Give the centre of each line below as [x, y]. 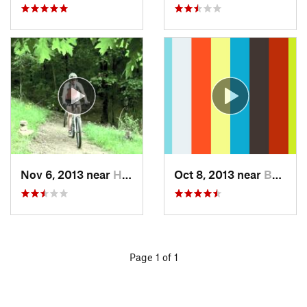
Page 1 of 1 [153, 257]
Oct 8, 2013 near [219, 174]
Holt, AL [118, 174]
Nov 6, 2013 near [67, 174]
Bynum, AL [268, 174]
